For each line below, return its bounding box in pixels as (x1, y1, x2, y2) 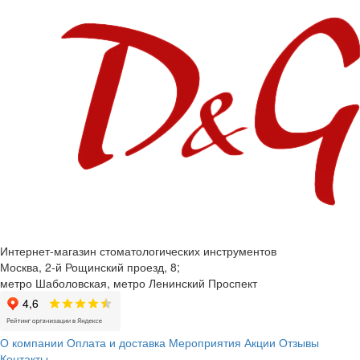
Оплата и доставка (67, 334, 166, 351)
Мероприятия (169, 334, 241, 351)
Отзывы (279, 334, 319, 351)
